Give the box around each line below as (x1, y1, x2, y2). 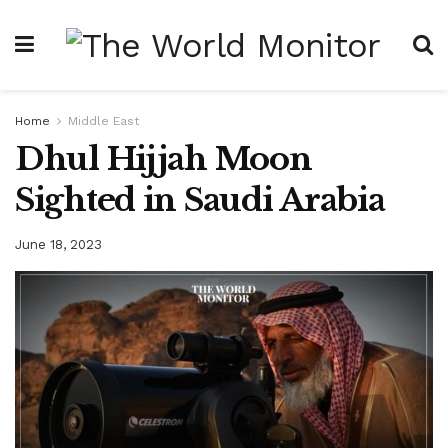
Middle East (68, 114, 139, 128)
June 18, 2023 (15, 236, 102, 252)
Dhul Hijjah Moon (15, 139, 312, 179)
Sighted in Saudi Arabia (15, 180, 385, 220)
